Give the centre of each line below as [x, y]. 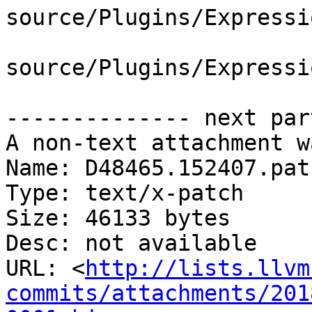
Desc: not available [131, 243]
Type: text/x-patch [125, 193]
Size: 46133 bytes [118, 218]
